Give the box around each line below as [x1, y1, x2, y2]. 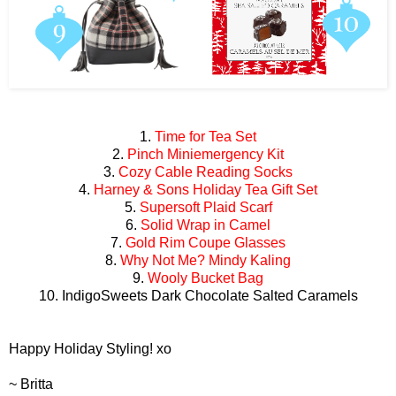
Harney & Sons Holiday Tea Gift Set [94, 182, 317, 198]
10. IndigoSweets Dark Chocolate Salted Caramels [38, 288, 358, 304]
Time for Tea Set [155, 129, 256, 145]
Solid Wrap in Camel [141, 217, 270, 233]
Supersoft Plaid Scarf [139, 200, 272, 216]
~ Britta [9, 377, 53, 392]
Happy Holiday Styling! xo [9, 341, 171, 357]
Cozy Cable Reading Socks [118, 164, 293, 180]
